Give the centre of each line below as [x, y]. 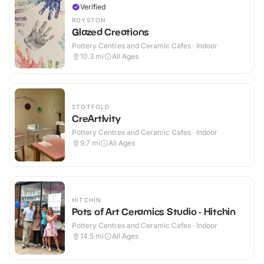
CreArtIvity [96, 119]
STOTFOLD [91, 107]
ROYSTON [89, 20]
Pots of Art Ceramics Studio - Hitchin [154, 212]
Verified [93, 7]
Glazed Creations [110, 32]
